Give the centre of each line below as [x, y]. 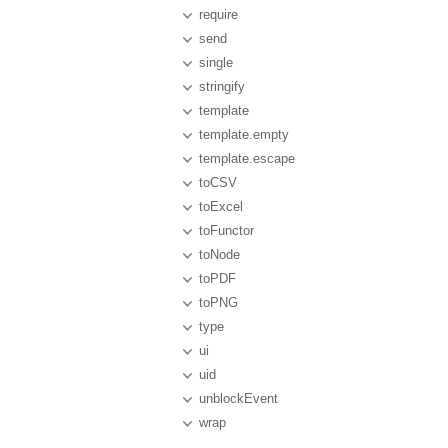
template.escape [247, 158]
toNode [219, 254]
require [218, 14]
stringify [222, 86]
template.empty [244, 134]
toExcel [221, 206]
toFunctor [226, 230]
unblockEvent [238, 398]
